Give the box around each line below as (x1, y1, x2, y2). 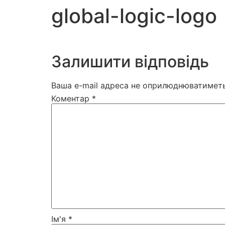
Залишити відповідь (51, 52, 209, 71)
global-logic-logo (51, 4, 217, 28)
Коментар (51, 93, 92, 103)
